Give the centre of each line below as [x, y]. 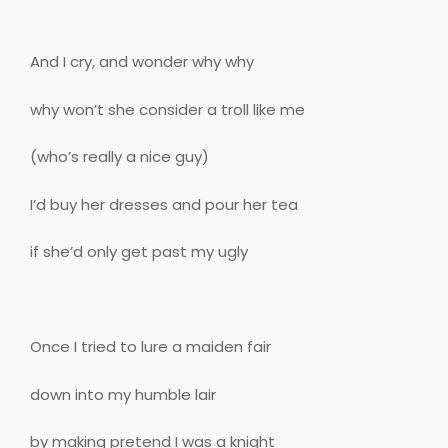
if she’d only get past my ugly [139, 252]
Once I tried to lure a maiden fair [150, 347]
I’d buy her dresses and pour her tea [164, 204]
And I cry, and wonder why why [142, 62]
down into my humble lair [123, 394]
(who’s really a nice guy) [119, 157]
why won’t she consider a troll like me [167, 109]
